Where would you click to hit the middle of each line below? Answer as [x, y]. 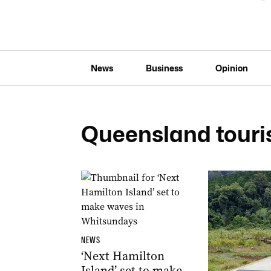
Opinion [231, 68]
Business [164, 68]
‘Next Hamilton [122, 256]
